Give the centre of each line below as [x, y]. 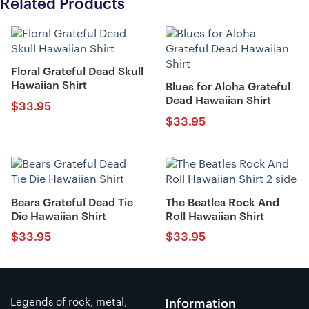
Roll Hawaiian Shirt [215, 216]
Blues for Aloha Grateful [228, 87]
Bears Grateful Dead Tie [72, 202]
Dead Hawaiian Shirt [218, 101]
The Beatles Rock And [222, 202]
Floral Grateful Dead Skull [77, 72]
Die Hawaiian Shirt [58, 216]
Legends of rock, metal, [69, 302]
